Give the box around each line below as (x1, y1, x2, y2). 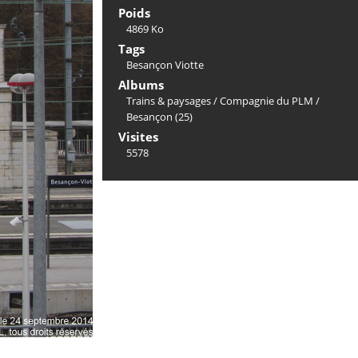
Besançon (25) (126, 109, 193, 124)
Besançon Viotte (126, 58, 204, 72)
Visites (118, 129, 158, 145)
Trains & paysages (126, 93, 211, 108)
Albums (118, 77, 164, 93)
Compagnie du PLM (220, 93, 313, 108)
